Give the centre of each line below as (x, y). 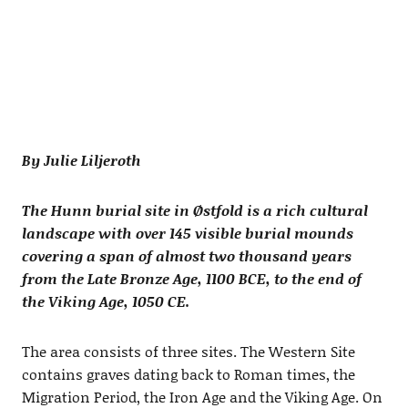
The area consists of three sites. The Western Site (188, 352)
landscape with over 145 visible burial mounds (187, 233)
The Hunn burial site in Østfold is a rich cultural (194, 210)
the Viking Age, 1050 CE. (105, 301)
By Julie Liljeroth (81, 160)
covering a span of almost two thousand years (186, 256)
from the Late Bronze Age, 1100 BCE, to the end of (191, 279)
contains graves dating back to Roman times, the (188, 374)
